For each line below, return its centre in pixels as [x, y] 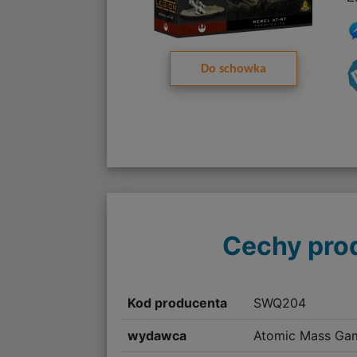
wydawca [157, 335]
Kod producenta [178, 302]
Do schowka [233, 70]
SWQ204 [279, 302]
